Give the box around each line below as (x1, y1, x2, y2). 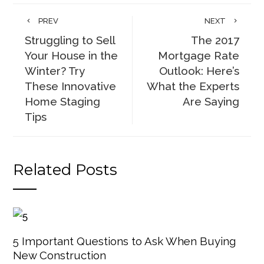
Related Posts (13, 160, 118, 179)
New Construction (13, 248, 107, 262)
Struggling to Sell (25, 34, 115, 47)
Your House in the (25, 49, 118, 62)
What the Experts (146, 80, 239, 93)
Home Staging (25, 95, 101, 108)
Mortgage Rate (157, 49, 239, 62)
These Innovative (25, 80, 117, 93)
